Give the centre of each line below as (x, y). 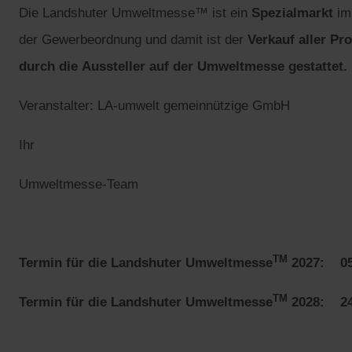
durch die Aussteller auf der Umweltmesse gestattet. (183, 66)
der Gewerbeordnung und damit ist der (133, 39)
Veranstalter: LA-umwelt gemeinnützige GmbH (154, 105)
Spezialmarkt (292, 13)
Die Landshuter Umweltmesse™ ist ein (135, 13)
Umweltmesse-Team (79, 184)
